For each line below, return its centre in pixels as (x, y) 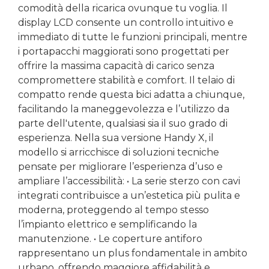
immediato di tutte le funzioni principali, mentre (133, 37)
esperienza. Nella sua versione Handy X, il (116, 138)
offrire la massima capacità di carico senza (116, 66)
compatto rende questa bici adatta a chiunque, (131, 95)
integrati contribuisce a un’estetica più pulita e (129, 195)
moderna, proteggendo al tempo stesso (113, 210)
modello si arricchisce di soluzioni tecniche (119, 152)
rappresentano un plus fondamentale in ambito (133, 253)
